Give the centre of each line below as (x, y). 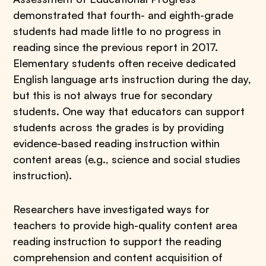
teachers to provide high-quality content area (126, 225)
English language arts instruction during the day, (132, 79)
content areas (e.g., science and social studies (127, 159)
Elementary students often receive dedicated (125, 63)
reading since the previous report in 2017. (116, 47)
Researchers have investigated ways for (112, 209)
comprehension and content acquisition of (118, 257)
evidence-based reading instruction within (117, 143)
